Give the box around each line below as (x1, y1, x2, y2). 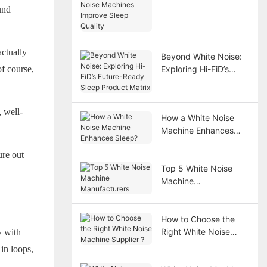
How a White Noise (160, 113, 234, 123)
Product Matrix (160, 89, 219, 100)
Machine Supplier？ (160, 239, 237, 250)
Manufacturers (160, 188, 218, 199)
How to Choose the (160, 214, 235, 225)
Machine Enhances (160, 125, 234, 136)
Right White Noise (160, 226, 230, 237)
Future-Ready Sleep (160, 76, 239, 87)
